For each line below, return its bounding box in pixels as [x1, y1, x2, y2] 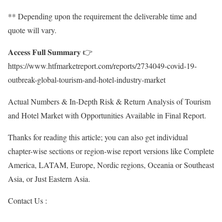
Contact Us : [8, 195, 47, 206]
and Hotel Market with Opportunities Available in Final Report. [8, 110, 206, 121]
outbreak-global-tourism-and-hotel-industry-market [8, 74, 166, 85]
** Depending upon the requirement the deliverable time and [8, 11, 197, 22]
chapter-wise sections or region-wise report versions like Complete [8, 146, 214, 157]
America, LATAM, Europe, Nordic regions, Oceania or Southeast [8, 160, 214, 170]
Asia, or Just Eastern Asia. [8, 173, 90, 184]
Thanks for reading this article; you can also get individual [8, 132, 188, 143]
